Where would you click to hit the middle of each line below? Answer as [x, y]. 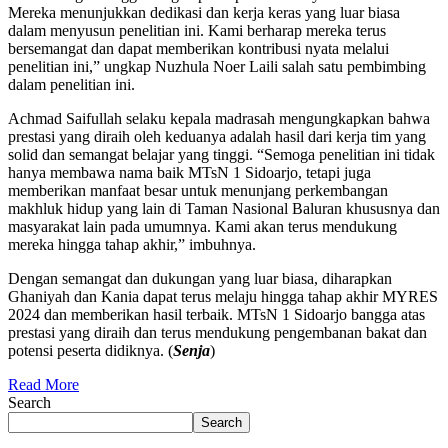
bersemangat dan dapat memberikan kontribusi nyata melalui [198, 49]
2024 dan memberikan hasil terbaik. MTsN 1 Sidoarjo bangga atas [216, 315]
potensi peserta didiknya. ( [90, 351]
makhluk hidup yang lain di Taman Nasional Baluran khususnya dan [224, 209]
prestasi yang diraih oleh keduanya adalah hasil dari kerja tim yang [217, 137]
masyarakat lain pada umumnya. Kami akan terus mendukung [202, 227]
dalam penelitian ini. [71, 85]
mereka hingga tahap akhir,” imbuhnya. [132, 245]
